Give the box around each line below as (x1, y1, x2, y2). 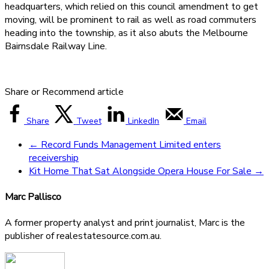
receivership (29, 151, 79, 165)
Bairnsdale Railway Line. (5, 39, 107, 53)
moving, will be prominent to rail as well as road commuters (5, 13, 256, 26)
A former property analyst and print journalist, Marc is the (5, 216, 245, 230)
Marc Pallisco (5, 190, 61, 204)
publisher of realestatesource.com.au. (5, 229, 162, 243)
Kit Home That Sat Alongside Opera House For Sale (29, 164, 254, 178)
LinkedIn (128, 115, 160, 127)
